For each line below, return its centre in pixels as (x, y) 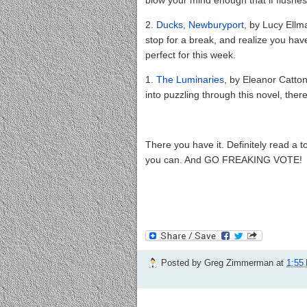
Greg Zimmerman (239, 262)
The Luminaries (190, 80)
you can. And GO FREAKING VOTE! (224, 159)
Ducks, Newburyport (200, 24)
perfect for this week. (192, 54)
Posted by (183, 262)
